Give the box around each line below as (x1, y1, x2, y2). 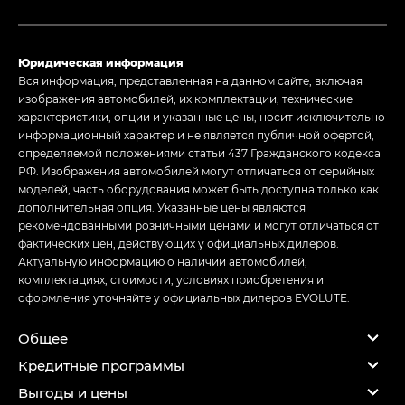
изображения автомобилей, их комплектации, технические (18, 91, 353, 107)
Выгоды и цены (18, 382, 127, 401)
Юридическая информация (18, 55, 184, 71)
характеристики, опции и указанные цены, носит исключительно (18, 109, 385, 125)
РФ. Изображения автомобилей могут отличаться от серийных (18, 164, 374, 179)
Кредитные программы (18, 355, 184, 374)
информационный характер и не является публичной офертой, (18, 127, 374, 143)
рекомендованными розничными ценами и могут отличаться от (18, 218, 379, 233)
